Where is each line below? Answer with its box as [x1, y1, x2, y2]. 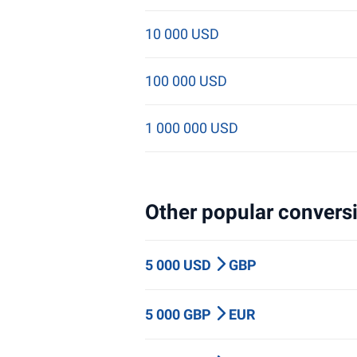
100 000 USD [145, 73, 227, 89]
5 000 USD [145, 257, 214, 273]
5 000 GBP [145, 306, 214, 323]
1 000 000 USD [145, 120, 238, 136]
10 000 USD [145, 25, 219, 42]
